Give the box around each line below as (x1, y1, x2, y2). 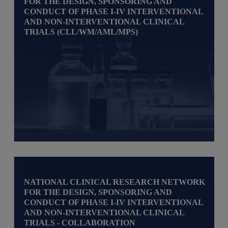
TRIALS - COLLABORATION (24, 218, 136, 227)
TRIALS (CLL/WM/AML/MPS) (24, 27, 138, 36)
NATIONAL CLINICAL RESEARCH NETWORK (24, 177, 206, 186)
